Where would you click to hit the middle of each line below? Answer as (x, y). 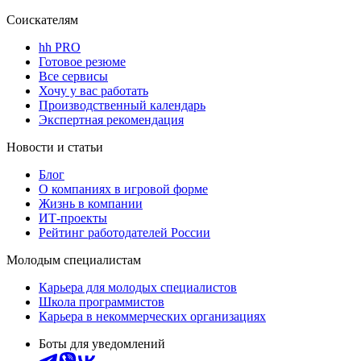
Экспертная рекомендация (111, 119)
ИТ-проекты (73, 218)
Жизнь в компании (91, 203)
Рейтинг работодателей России (124, 232)
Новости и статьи (55, 147)
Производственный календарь (122, 105)
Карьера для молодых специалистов (138, 287)
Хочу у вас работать (93, 90)
